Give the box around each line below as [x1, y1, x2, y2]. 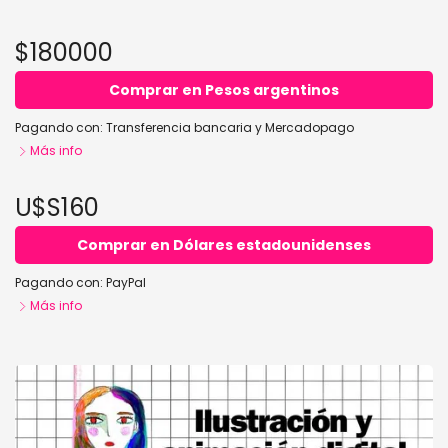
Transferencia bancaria [106, 119, 252, 136]
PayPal [106, 274, 146, 291]
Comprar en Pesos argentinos [109, 79, 339, 100]
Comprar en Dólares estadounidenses [77, 234, 371, 255]
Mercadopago [265, 119, 354, 136]
